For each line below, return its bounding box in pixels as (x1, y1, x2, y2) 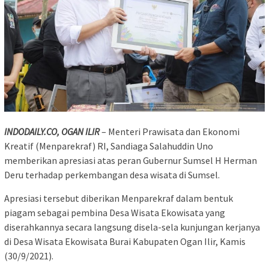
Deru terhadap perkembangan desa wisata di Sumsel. (4, 168, 220, 181)
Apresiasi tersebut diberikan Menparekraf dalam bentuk (4, 192, 233, 204)
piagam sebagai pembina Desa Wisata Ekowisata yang (4, 206, 225, 219)
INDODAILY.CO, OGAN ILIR (4, 125, 100, 138)
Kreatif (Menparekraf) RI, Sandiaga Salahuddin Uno (4, 139, 213, 152)
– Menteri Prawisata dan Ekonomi (100, 125, 240, 138)
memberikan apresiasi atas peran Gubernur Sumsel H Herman (4, 154, 257, 166)
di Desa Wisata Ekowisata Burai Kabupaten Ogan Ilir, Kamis (4, 235, 246, 247)
